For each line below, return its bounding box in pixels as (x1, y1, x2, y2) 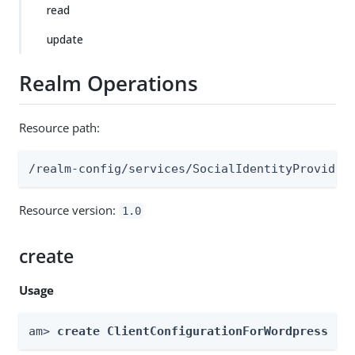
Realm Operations (19, 69, 198, 98)
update (47, 32, 83, 47)
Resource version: (19, 201, 119, 218)
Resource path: (19, 119, 100, 136)
